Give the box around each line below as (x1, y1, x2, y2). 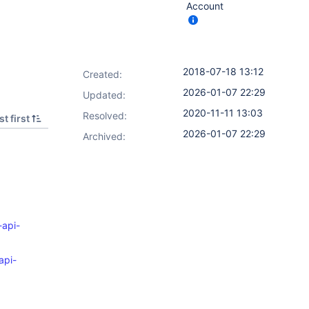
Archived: (83, 130, 126, 142)
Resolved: (83, 110, 127, 121)
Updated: (83, 89, 126, 101)
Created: (83, 68, 122, 80)
